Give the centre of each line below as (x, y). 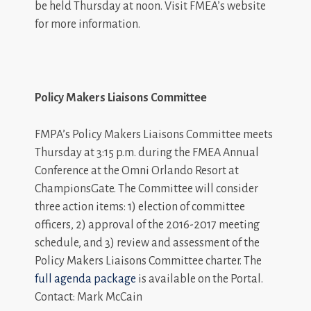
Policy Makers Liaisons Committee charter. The (148, 261)
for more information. (87, 24)
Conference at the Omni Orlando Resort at (137, 170)
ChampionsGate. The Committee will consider (146, 188)
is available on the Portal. (200, 279)
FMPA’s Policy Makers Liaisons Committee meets (154, 134)
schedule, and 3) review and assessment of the (147, 243)
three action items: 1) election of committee (140, 207)
